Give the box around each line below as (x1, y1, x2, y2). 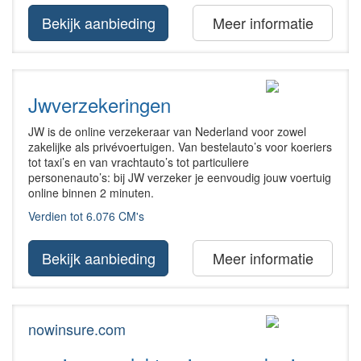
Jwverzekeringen (28, 89, 171, 118)
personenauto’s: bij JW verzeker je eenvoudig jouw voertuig (28, 168, 331, 185)
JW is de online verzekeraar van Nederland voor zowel (28, 122, 306, 139)
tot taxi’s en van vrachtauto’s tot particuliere (28, 153, 249, 170)
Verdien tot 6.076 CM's (28, 207, 144, 224)
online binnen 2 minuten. (28, 184, 154, 201)
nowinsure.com (28, 317, 126, 339)
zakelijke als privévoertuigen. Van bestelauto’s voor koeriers (28, 138, 332, 155)
